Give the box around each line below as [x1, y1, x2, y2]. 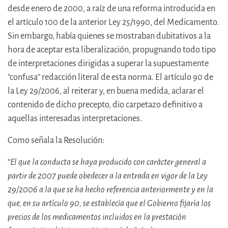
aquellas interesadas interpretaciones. [8, 113, 142, 124]
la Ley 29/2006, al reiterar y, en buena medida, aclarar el [8, 86, 204, 96]
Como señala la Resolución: [8, 135, 104, 146]
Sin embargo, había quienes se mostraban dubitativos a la [8, 31, 211, 41]
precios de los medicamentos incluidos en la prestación [8, 212, 186, 222]
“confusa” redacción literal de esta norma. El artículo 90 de [8, 72, 213, 82]
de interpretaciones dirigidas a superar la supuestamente [8, 59, 209, 69]
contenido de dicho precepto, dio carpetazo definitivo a [8, 100, 203, 110]
